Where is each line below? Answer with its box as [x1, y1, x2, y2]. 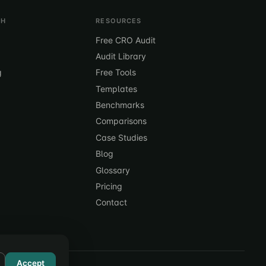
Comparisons [96, 116, 147, 126]
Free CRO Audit [96, 34, 156, 45]
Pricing [96, 181, 123, 192]
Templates [96, 83, 138, 94]
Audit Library [96, 50, 147, 61]
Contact [96, 197, 128, 208]
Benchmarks [96, 100, 145, 110]
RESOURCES [96, 16, 142, 25]
